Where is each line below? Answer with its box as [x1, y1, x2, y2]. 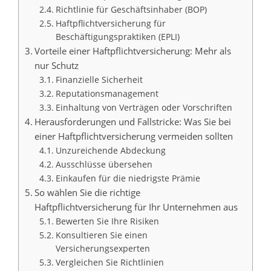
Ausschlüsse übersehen [55, 158, 152, 170]
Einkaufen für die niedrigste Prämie [55, 172, 200, 184]
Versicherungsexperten [55, 242, 150, 254]
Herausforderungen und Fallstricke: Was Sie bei [34, 115, 232, 128]
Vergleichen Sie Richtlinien [55, 256, 164, 268]
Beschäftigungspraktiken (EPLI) [55, 30, 180, 42]
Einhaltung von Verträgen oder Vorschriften [55, 101, 232, 113]
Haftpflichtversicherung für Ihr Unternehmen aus [34, 200, 238, 213]
